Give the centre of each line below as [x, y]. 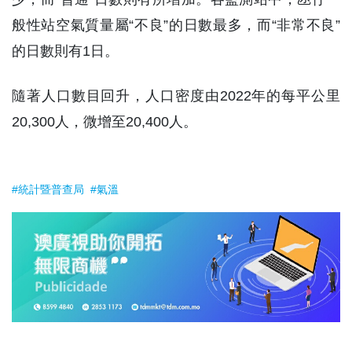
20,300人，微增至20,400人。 [104, 122]
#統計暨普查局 [49, 190]
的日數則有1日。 [65, 51]
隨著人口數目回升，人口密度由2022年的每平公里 [176, 96]
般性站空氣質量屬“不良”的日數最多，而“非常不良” [176, 26]
